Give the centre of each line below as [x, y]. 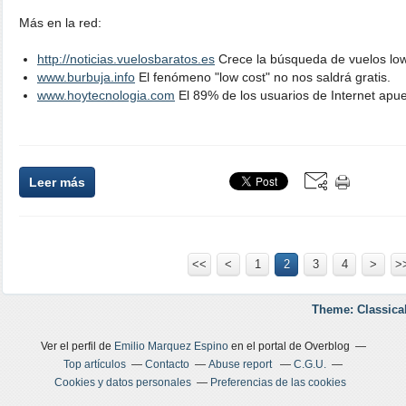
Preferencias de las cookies [278, 382]
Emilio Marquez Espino [171, 346]
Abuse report [242, 364]
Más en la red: [60, 23]
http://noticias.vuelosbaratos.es [126, 59]
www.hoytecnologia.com [106, 95]
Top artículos [95, 364]
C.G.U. [310, 364]
